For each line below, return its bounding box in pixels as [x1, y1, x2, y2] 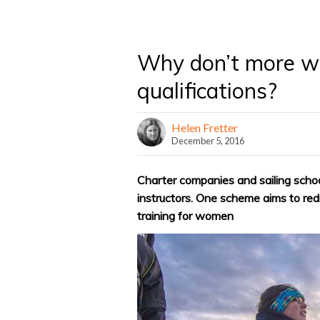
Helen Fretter [171, 121, 238, 134]
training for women [137, 208, 234, 223]
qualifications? [137, 77, 277, 104]
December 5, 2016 [171, 135, 244, 146]
